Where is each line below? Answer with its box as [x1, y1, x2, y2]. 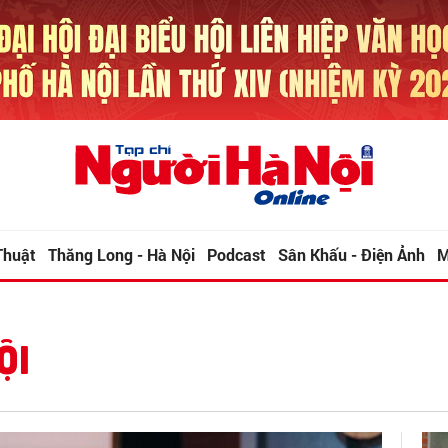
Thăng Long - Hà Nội [48, 244, 195, 266]
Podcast [207, 244, 266, 266]
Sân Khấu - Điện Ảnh [278, 244, 425, 266]
